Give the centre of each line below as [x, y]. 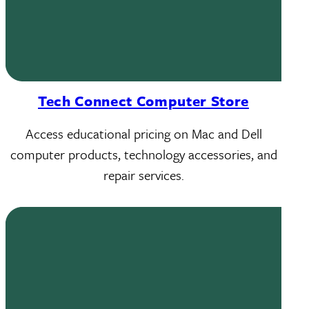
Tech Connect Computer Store [143, 101]
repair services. [143, 175]
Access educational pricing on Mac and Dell [143, 133]
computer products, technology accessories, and [143, 154]
